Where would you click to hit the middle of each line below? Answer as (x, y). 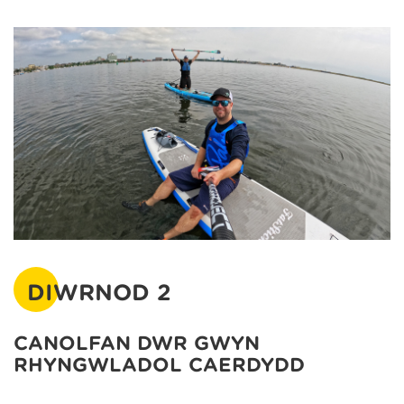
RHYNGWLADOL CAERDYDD (159, 364)
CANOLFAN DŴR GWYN (137, 343)
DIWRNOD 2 (99, 292)
